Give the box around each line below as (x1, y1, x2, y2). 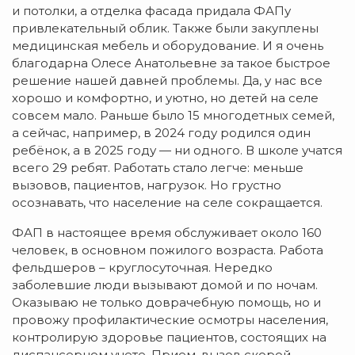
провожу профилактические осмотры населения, (12, 312, 328, 328)
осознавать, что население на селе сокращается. (12, 195, 323, 211)
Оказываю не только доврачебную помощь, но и (12, 295, 321, 311)
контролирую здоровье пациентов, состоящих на (12, 330, 326, 345)
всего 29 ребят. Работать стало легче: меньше (12, 160, 303, 176)
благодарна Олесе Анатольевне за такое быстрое (12, 55, 330, 71)
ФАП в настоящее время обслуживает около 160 (12, 225, 322, 241)
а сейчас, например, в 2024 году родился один (12, 125, 311, 141)
